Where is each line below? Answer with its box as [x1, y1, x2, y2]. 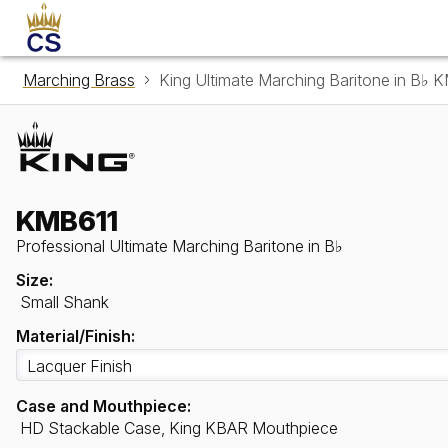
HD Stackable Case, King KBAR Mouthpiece [20, 418, 338, 439]
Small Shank [20, 292, 109, 313]
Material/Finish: [16, 326, 135, 347]
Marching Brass [22, 70, 135, 90]
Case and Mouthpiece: [16, 396, 191, 417]
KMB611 [16, 204, 118, 239]
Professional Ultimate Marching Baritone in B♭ [16, 236, 343, 257]
